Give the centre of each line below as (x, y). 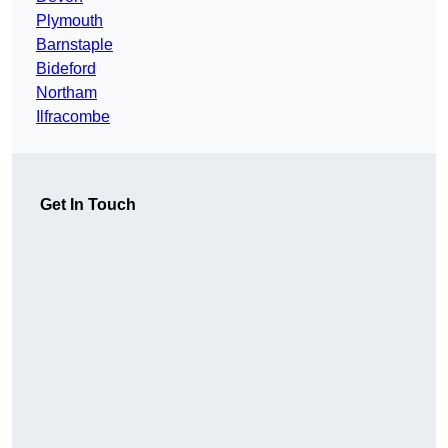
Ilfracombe (73, 117)
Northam (66, 93)
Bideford (66, 69)
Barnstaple (74, 45)
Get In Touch (88, 205)
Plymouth (69, 21)
